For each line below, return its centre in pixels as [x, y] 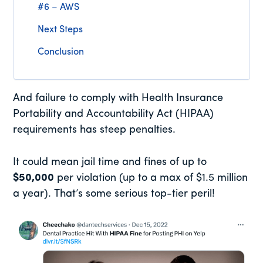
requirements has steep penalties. [95, 130]
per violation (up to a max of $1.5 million [151, 178]
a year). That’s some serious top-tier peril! [114, 194]
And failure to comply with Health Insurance [118, 99]
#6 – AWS [58, 8]
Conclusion [60, 53]
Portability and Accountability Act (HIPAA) [114, 114]
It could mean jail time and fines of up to [110, 163]
